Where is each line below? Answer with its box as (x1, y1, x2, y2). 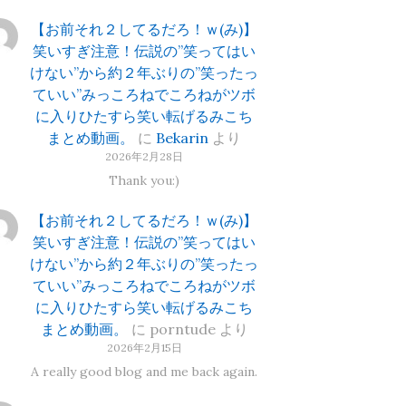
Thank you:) (109, 171, 179, 188)
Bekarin (156, 128, 208, 147)
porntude (149, 320, 216, 339)
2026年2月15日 (106, 341, 182, 355)
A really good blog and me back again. (31, 363, 257, 381)
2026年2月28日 (105, 149, 183, 163)
